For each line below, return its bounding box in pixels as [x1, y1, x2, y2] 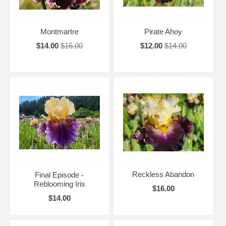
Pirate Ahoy [144, 27, 183, 36]
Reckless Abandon [132, 169, 195, 179]
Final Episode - [35, 170, 84, 179]
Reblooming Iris [33, 179, 85, 188]
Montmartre [40, 27, 79, 36]
